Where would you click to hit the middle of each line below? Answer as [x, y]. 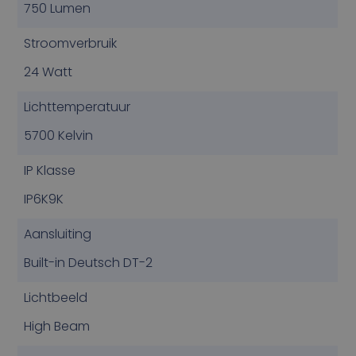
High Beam [57, 326]
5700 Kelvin [59, 135]
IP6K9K [44, 199]
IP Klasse [50, 170]
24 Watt [48, 72]
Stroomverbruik [71, 43]
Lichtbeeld [56, 297]
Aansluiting [58, 234]
